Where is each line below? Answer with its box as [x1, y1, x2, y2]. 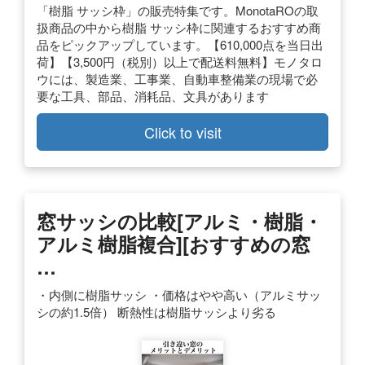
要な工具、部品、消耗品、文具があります [37, 87, 269, 105]
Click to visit [143, 121, 222, 143]
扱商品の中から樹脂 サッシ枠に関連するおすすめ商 [37, 19, 321, 37]
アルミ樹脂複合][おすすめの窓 [37, 230, 310, 258]
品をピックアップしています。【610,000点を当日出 [37, 36, 323, 54]
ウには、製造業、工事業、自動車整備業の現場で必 [37, 70, 318, 88]
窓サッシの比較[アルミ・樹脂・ [37, 207, 323, 235]
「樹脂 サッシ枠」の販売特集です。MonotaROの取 [37, 2, 319, 20]
